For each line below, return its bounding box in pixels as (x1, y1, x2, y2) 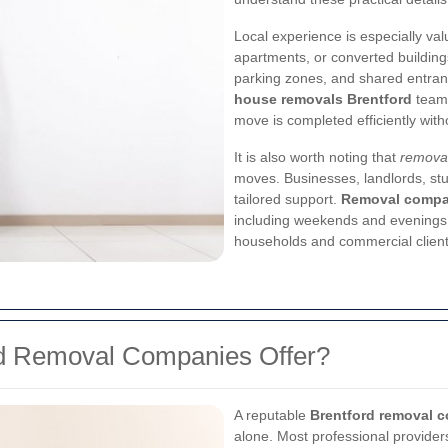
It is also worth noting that (234, 149, 400, 165)
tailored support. (234, 191, 341, 207)
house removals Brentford (234, 91, 412, 107)
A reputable (234, 407, 310, 423)
